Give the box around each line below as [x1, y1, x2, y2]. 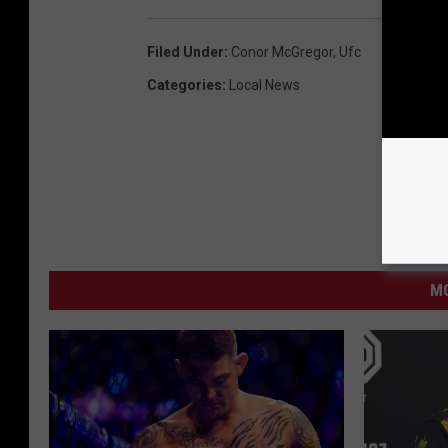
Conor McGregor [231, 44, 333, 61]
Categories [147, 77, 222, 94]
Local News [229, 77, 300, 94]
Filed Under [147, 44, 224, 61]
